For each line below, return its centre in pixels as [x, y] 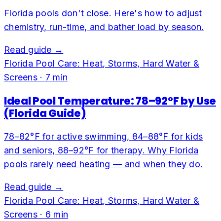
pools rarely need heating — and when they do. [104, 164]
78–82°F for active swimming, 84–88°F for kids [104, 137]
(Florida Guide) [45, 113]
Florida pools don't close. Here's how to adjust [103, 13]
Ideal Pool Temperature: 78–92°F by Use [110, 101]
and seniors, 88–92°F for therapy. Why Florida [101, 150]
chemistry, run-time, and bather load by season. [104, 27]
